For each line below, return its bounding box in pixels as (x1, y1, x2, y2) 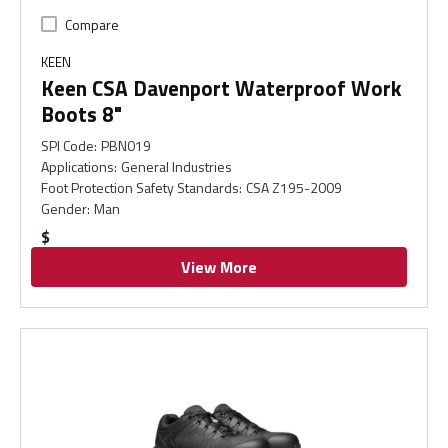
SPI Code (41, 135, 94, 156)
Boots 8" (41, 98, 122, 130)
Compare (65, 14, 119, 35)
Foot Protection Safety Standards (41, 177, 239, 198)
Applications (41, 156, 114, 177)
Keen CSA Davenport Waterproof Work (41, 72, 402, 104)
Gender (41, 198, 87, 219)
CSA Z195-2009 (246, 177, 343, 198)
